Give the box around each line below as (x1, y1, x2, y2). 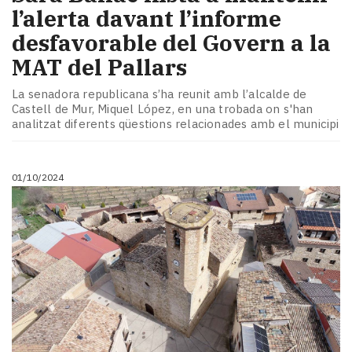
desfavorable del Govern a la (12, 28, 331, 58)
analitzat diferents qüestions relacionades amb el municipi (12, 115, 339, 131)
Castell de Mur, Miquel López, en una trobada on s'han (12, 101, 313, 116)
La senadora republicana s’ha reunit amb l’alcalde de (12, 86, 307, 101)
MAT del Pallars (12, 53, 187, 82)
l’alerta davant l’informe (12, 4, 281, 34)
